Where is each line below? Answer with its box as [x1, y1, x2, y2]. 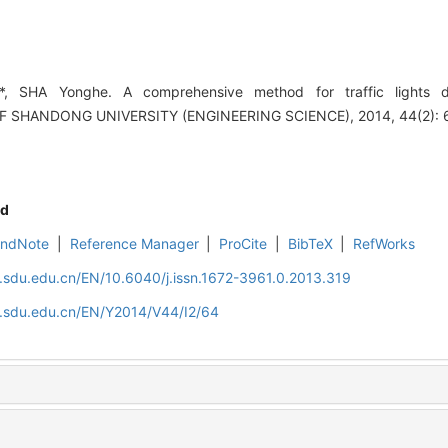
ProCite [219, 234, 268, 252]
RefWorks [353, 234, 416, 252]
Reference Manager [69, 234, 199, 252]
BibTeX [287, 234, 333, 252]
